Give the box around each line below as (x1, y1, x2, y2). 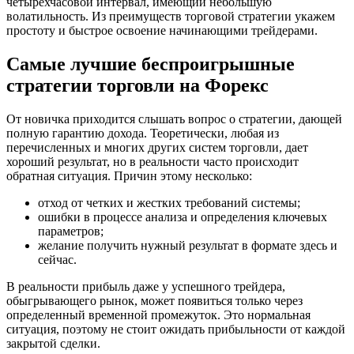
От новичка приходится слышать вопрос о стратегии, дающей (6, 111, 342, 126)
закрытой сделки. (6, 336, 100, 350)
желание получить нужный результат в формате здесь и (38, 238, 337, 252)
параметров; (38, 224, 104, 238)
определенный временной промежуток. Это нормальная (6, 307, 311, 322)
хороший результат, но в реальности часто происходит (6, 154, 299, 168)
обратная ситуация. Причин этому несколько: (6, 168, 252, 183)
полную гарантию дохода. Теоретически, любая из (6, 126, 279, 140)
